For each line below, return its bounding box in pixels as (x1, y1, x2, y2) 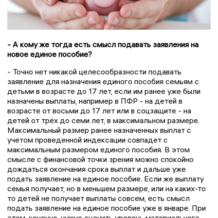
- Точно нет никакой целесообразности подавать (7, 66, 182, 76)
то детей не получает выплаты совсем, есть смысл (7, 193, 190, 203)
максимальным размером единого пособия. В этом (7, 144, 190, 154)
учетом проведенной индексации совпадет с (7, 134, 168, 145)
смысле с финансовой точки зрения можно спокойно (7, 154, 194, 164)
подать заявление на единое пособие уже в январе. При (7, 202, 206, 213)
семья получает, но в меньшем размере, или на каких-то (7, 183, 206, 193)
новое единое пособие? (7, 49, 92, 59)
